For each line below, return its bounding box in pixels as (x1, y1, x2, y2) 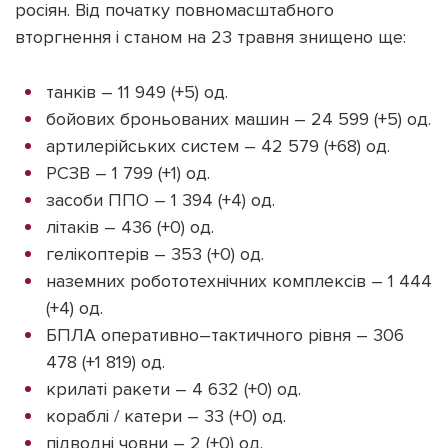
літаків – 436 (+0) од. (46, 216, 214, 239)
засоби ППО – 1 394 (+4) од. (46, 189, 275, 212)
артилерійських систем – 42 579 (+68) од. (46, 135, 390, 158)
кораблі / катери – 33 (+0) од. (46, 405, 286, 428)
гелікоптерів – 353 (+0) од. (46, 243, 264, 266)
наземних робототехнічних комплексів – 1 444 (46, 270, 432, 293)
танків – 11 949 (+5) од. (46, 81, 228, 104)
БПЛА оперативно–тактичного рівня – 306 (46, 324, 404, 347)
